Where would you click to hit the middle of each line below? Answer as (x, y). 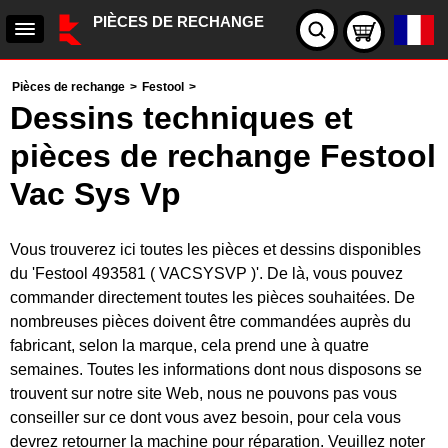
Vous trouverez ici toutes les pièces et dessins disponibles (215, 249)
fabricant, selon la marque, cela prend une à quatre (189, 345)
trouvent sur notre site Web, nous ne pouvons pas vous (203, 393)
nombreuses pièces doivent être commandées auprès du (210, 321)
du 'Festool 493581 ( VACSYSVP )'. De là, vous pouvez (206, 273)
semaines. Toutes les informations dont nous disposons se (216, 369)
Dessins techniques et (181, 118)
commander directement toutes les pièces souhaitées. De (212, 297)
